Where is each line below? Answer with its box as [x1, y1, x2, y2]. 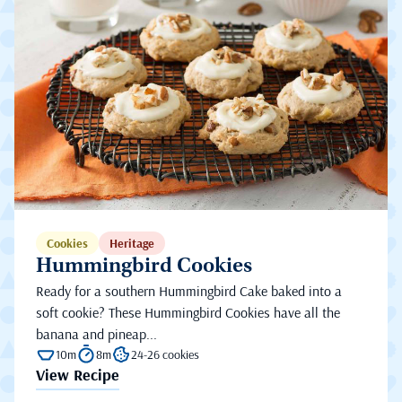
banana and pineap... [36, 325, 157, 344]
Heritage [109, 235, 154, 252]
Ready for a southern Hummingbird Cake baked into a [36, 282, 342, 301]
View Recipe [36, 364, 119, 386]
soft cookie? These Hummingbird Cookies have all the [36, 303, 340, 322]
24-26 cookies [131, 346, 199, 363]
